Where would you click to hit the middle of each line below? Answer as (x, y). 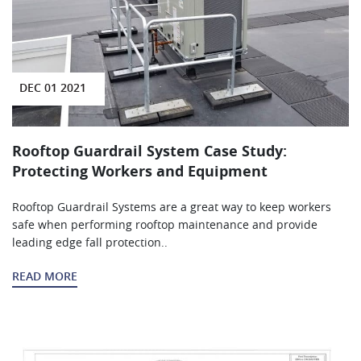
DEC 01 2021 (52, 89)
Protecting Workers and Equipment (140, 173)
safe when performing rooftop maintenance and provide (165, 226)
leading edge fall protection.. (90, 244)
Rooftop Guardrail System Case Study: (149, 153)
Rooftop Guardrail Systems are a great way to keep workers (172, 208)
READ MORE (45, 278)
